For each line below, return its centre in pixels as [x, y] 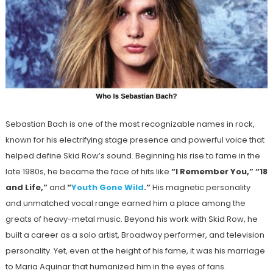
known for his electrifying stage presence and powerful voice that [135, 140]
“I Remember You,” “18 [219, 171]
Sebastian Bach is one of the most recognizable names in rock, [130, 124]
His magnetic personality [200, 187]
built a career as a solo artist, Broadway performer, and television [135, 235]
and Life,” [26, 187]
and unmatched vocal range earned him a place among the [125, 203]
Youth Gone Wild [107, 187]
